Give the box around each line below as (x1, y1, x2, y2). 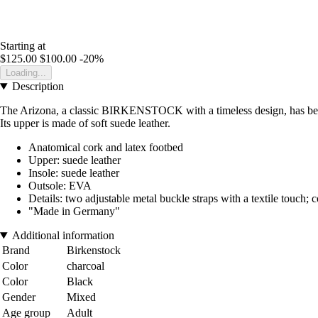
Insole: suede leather (28, 167, 119, 180)
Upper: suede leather (28, 154, 121, 167)
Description (11, 80, 64, 93)
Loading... (6, 67, 46, 79)
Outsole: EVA (28, 180, 92, 192)
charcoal (67, 260, 104, 273)
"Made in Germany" (28, 205, 120, 218)
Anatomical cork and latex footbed (28, 141, 183, 154)
